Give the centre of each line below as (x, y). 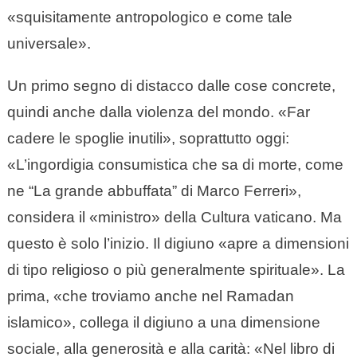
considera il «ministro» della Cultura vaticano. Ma (174, 218)
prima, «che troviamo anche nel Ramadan (150, 296)
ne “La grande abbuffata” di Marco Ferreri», (154, 191)
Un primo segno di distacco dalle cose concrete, (171, 86)
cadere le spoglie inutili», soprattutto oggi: (148, 139)
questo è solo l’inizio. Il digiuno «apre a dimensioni (178, 244)
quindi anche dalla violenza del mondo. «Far (158, 112)
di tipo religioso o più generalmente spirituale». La (176, 270)
